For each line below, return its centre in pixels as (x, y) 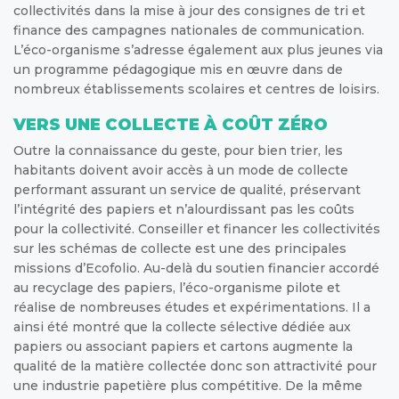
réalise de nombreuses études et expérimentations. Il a (192, 307)
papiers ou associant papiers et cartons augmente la (183, 346)
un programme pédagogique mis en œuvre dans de (178, 69)
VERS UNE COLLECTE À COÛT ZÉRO (171, 124)
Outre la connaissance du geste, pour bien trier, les (178, 150)
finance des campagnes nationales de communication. (189, 30)
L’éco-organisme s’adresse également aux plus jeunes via (198, 49)
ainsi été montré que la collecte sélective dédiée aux (182, 326)
